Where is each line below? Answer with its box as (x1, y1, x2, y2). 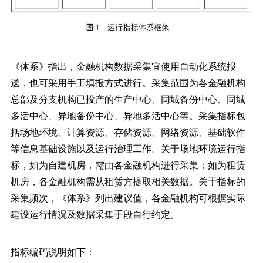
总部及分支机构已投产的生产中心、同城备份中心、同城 (10, 92, 245, 106)
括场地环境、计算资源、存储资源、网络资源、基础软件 (10, 124, 245, 139)
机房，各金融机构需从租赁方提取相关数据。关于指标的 (10, 174, 245, 188)
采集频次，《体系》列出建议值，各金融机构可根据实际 (10, 190, 245, 204)
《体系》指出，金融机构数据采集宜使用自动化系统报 (10, 59, 236, 73)
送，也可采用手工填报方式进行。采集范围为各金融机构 (10, 75, 245, 89)
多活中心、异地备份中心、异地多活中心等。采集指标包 (10, 108, 245, 122)
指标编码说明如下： (10, 244, 95, 258)
